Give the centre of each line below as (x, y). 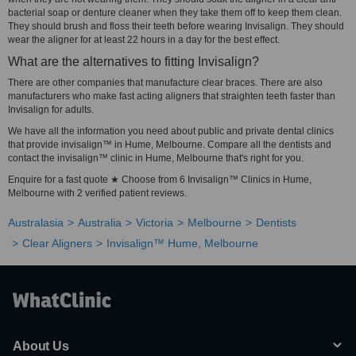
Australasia (36, 222)
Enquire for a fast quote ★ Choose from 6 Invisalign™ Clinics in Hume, (160, 180)
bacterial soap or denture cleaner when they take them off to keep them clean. (175, 13)
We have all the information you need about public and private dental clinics (171, 131)
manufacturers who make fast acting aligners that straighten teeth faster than (172, 96)
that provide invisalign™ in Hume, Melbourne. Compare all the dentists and (170, 145)
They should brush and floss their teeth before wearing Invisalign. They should (176, 26)
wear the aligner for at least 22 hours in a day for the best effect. (144, 40)
